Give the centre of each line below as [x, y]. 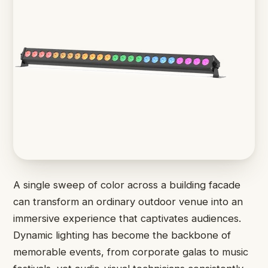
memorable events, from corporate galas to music [131, 252]
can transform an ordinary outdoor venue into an [128, 202]
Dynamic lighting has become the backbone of [122, 235]
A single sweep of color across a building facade [127, 185]
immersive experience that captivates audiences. [127, 218]
